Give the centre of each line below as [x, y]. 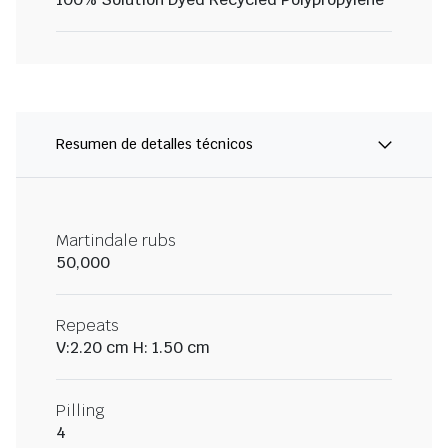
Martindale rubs [116, 241]
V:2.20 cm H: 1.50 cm [133, 348]
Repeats [87, 326]
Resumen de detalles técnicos [154, 144]
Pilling [80, 411]
